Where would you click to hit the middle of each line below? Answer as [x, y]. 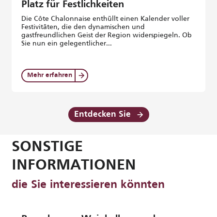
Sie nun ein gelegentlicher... [67, 43]
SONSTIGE [47, 147]
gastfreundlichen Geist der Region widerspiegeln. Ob [107, 35]
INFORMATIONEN [74, 166]
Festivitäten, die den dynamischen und [83, 27]
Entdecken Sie [102, 115]
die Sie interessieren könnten [88, 185]
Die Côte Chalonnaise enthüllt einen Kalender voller [105, 18]
